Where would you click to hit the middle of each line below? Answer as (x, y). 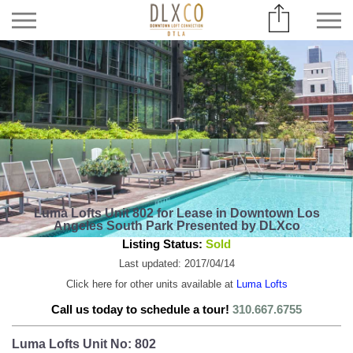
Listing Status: (164, 243)
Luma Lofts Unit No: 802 (84, 344)
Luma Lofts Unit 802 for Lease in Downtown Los (176, 213)
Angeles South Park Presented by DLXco (176, 225)
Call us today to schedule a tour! (142, 309)
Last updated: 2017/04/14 (176, 263)
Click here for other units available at (151, 284)
